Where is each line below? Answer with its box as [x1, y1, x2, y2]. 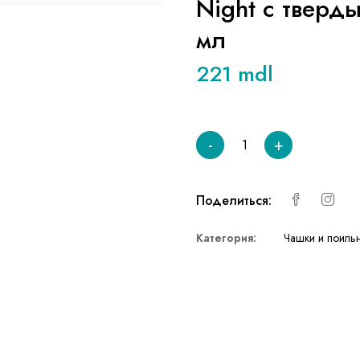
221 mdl [196, 58, 273, 89]
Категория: [196, 229, 256, 246]
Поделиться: [196, 190, 272, 210]
